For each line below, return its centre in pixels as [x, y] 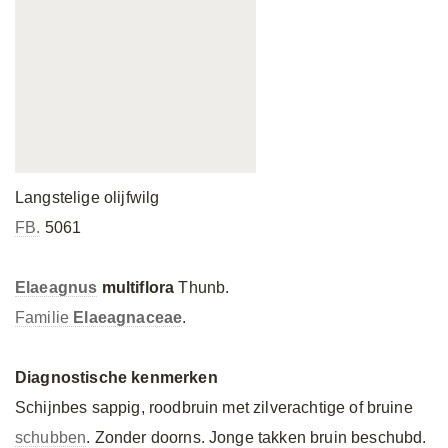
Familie [44, 317]
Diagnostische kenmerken [116, 377]
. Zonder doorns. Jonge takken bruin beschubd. [256, 437]
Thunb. [202, 287]
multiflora [136, 287]
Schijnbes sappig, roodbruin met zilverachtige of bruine [214, 407]
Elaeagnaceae [128, 317]
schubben [51, 437]
